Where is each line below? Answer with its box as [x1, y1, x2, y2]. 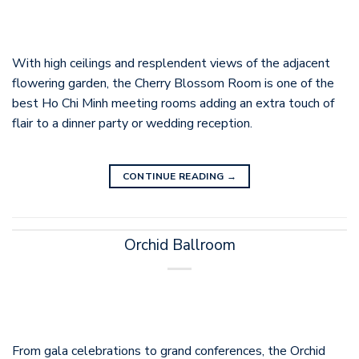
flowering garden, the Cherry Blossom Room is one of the [12, 74, 334, 92]
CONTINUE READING [122, 170, 227, 184]
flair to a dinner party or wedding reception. [12, 114, 252, 132]
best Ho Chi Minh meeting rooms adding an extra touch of [12, 94, 334, 112]
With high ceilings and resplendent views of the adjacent [12, 54, 330, 72]
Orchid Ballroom [123, 235, 236, 256]
